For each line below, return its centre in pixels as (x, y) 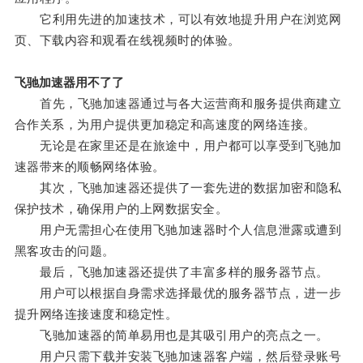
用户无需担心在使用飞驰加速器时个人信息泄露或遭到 (178, 230)
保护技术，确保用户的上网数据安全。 (121, 209)
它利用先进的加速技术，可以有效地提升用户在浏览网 (178, 19)
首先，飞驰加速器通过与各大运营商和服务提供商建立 (178, 104)
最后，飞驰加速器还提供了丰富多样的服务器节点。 (171, 272)
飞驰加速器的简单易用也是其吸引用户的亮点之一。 (171, 335)
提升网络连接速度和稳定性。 (96, 314)
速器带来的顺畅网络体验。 (90, 167)
